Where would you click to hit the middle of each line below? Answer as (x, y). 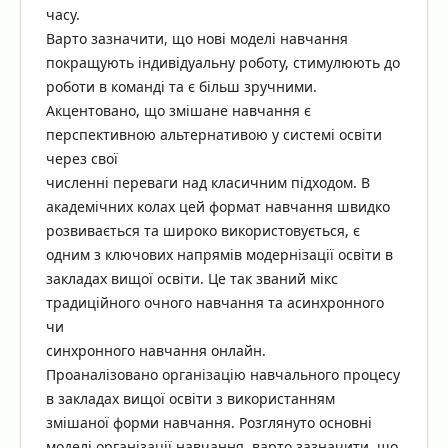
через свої (81, 159)
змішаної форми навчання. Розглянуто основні (208, 423)
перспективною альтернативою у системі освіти (213, 135)
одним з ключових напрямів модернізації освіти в (219, 255)
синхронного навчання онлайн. (155, 351)
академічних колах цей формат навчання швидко (217, 207)
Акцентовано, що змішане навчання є (178, 111)
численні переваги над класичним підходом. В (207, 183)
